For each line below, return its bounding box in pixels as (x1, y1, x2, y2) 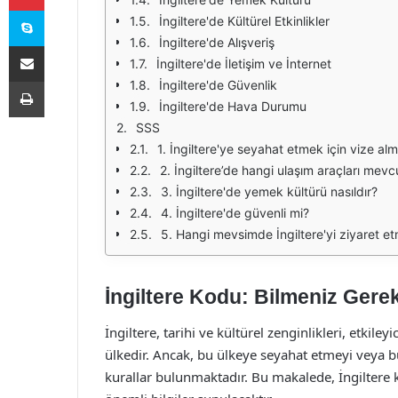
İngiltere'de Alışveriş (159, 35, 275, 50)
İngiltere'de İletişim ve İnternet (156, 56, 331, 71)
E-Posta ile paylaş (44, 38, 78, 52)
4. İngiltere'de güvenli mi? (161, 205, 309, 220)
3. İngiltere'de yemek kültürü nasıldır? (161, 184, 378, 199)
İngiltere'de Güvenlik (159, 77, 277, 92)
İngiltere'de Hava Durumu (159, 99, 306, 114)
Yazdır (44, 74, 77, 88)
